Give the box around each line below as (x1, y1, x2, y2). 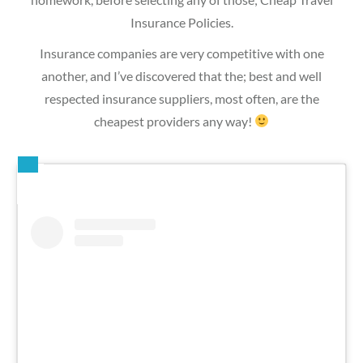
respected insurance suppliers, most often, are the (44, 90, 319, 106)
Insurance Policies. (130, 14, 233, 30)
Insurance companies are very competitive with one (39, 45, 324, 61)
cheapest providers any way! (93, 113, 254, 129)
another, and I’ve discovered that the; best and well (41, 67, 322, 83)
